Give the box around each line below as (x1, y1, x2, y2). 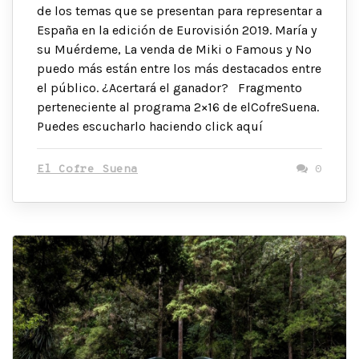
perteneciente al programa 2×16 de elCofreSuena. (37, 99, 319, 115)
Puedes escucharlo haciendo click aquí (37, 118, 263, 134)
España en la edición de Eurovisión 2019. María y (37, 22, 317, 38)
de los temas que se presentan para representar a (37, 2, 322, 18)
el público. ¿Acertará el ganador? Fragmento (37, 79, 302, 95)
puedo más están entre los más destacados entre (37, 60, 321, 76)
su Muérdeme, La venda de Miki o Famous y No (37, 41, 312, 57)
